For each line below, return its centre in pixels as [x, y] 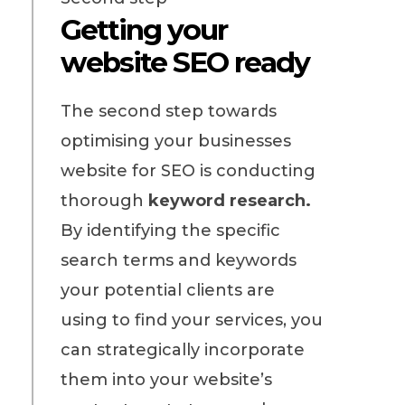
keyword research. [229, 200]
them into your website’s [166, 379]
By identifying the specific [170, 230]
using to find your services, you [191, 320]
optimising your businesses [175, 141]
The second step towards [168, 111]
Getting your [143, 29]
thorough [104, 200]
